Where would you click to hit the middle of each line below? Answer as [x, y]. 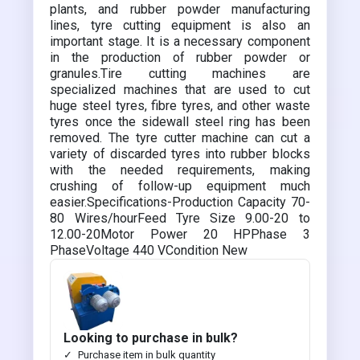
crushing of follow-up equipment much [180, 186]
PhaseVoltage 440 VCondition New [149, 250]
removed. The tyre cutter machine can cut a [180, 138]
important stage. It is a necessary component [180, 41]
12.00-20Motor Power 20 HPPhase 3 [180, 234]
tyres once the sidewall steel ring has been [180, 122]
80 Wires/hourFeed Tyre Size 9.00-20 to [180, 218]
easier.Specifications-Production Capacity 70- [180, 202]
